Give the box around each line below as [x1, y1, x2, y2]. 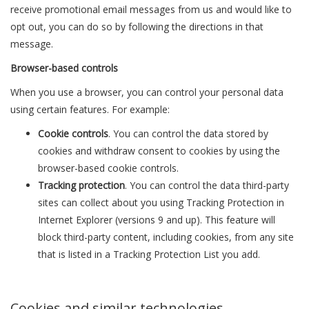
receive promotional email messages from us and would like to [10, 3, 292, 16]
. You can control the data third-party [125, 179, 289, 192]
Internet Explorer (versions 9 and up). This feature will [38, 213, 275, 226]
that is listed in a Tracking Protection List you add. [38, 248, 260, 261]
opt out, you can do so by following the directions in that [10, 20, 263, 33]
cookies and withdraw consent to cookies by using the [38, 144, 280, 157]
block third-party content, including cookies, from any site [38, 230, 294, 243]
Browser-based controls [10, 61, 118, 74]
